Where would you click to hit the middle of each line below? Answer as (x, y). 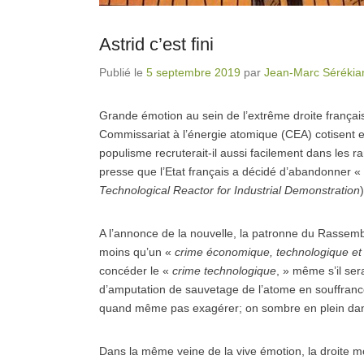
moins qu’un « (137, 252)
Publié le (123, 72)
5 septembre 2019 (193, 72)
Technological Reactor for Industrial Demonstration (230, 190)
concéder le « (136, 271)
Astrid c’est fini (156, 44)
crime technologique (224, 271)
